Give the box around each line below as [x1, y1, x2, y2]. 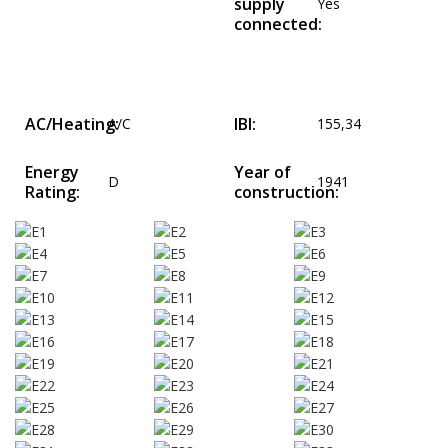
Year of [234, 161, 291, 184]
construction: [234, 181, 339, 204]
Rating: [25, 181, 80, 204]
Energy [25, 161, 79, 184]
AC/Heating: [25, 113, 119, 136]
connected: [234, 13, 322, 36]
